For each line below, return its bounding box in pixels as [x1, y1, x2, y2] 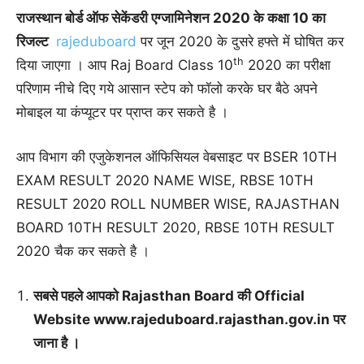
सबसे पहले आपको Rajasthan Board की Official [33, 288, 305, 305]
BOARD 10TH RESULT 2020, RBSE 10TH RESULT [16, 219, 335, 236]
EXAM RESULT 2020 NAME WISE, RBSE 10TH [16, 172, 314, 189]
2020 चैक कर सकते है [16, 243, 141, 260]
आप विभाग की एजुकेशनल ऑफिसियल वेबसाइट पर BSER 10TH [16, 149, 337, 166]
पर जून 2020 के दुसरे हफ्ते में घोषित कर [136, 33, 344, 50]
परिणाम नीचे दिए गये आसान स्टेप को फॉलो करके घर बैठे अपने [16, 80, 318, 97]
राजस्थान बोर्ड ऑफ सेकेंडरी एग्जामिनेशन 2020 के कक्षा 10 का [16, 10, 326, 27]
